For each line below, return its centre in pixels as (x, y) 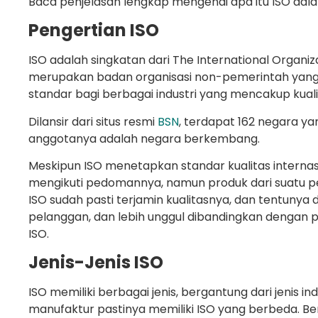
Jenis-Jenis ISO (96, 263)
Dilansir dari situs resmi (93, 121)
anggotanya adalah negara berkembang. (144, 138)
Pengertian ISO (94, 31)
